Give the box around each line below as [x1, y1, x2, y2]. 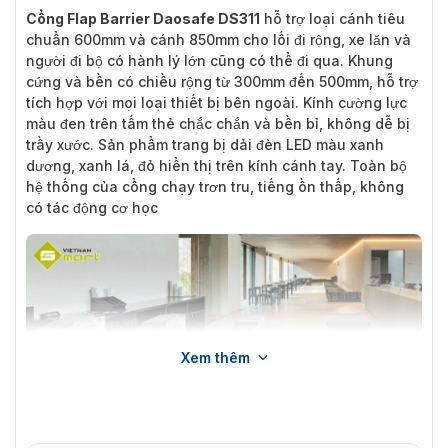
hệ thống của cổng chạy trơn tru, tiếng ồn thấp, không [26, 177, 404, 195]
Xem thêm [180, 348, 250, 366]
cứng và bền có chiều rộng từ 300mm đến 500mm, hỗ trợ [26, 72, 418, 90]
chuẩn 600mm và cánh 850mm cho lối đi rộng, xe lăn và [26, 30, 411, 48]
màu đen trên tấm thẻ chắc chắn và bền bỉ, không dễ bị [26, 114, 410, 132]
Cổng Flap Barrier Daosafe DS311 [26, 9, 260, 27]
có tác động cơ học [26, 198, 158, 216]
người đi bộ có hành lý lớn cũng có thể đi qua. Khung [26, 51, 393, 69]
